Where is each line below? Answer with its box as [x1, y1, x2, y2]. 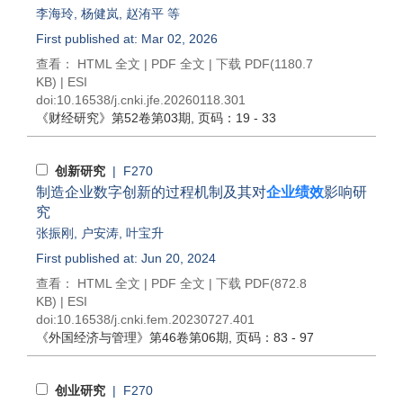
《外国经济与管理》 [36, 330, 149, 345]
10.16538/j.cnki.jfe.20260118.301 [57, 93, 246, 107]
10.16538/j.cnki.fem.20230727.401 [57, 312, 255, 327]
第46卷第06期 [149, 330, 228, 345]
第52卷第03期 [112, 111, 191, 125]
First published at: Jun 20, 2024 [36, 251, 216, 265]
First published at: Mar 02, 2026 [36, 31, 218, 46]
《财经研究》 [36, 111, 112, 125]
